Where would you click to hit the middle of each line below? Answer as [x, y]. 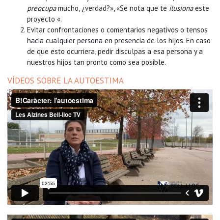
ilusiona [181, 8]
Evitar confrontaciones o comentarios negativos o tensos [117, 30]
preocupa [41, 8]
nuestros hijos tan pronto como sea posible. [96, 62]
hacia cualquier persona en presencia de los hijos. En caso [119, 41]
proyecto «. [44, 19]
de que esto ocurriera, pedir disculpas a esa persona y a [115, 51]
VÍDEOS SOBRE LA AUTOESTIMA [66, 81]
